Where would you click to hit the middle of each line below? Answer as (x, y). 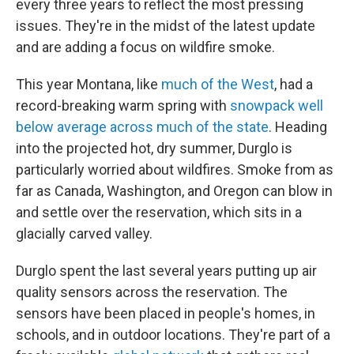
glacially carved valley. (84, 234)
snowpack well (277, 106)
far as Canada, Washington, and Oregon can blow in (174, 191)
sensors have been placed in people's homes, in (166, 314)
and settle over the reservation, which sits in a (159, 213)
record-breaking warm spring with (123, 106)
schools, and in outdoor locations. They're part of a (173, 335)
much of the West (218, 85)
